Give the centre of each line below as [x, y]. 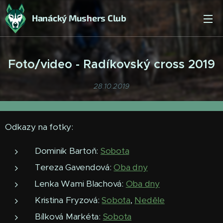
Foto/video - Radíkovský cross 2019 [111, 64]
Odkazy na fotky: [39, 127]
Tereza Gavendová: [74, 167]
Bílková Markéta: [69, 217]
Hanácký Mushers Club [79, 18]
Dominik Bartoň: [68, 151]
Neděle [150, 200]
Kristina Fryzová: [68, 200]
